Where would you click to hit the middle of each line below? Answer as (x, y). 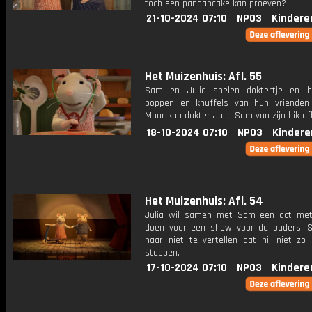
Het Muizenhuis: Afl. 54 (204, 201)
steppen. (162, 253)
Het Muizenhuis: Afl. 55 (203, 77)
